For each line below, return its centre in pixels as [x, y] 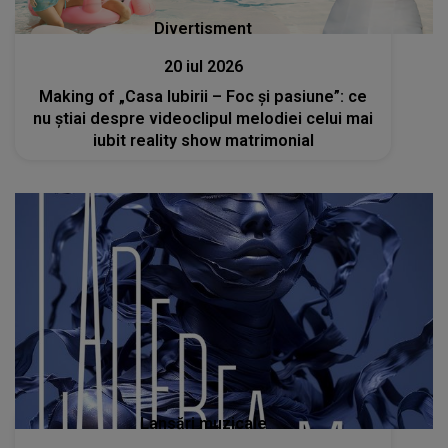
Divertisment [203, 28]
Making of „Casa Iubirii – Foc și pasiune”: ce [203, 96]
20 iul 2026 [203, 66]
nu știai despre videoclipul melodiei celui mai [203, 118]
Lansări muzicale [203, 423]
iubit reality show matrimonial [203, 140]
